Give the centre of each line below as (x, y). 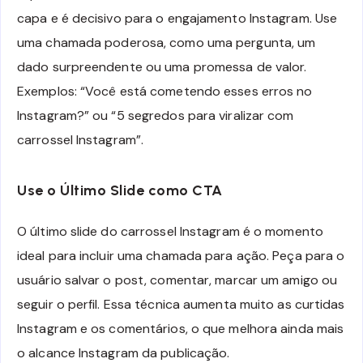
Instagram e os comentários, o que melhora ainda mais (181, 329)
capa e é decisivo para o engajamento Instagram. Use (177, 19)
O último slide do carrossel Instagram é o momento (170, 232)
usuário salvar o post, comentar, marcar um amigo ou (177, 280)
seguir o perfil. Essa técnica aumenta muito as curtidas (181, 305)
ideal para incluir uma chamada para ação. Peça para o (181, 256)
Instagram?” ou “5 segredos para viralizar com (156, 116)
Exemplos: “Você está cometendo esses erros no (165, 92)
